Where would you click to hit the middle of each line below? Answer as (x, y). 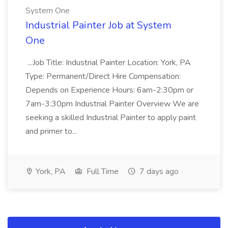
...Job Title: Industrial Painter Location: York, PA (108, 63)
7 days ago (158, 172)
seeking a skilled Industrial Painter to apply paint (111, 118)
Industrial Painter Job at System (98, 25)
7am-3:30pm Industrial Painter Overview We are (112, 104)
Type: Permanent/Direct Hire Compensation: (103, 76)
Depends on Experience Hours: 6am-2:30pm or (109, 90)
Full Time (102, 172)
